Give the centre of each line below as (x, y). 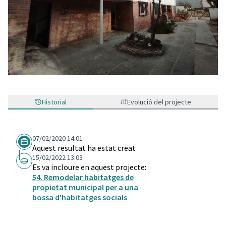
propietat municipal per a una (85, 187)
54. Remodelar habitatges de (83, 177)
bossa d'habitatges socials (80, 197)
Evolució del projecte (159, 102)
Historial (54, 102)
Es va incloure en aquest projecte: (89, 167)
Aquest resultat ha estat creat (84, 148)
